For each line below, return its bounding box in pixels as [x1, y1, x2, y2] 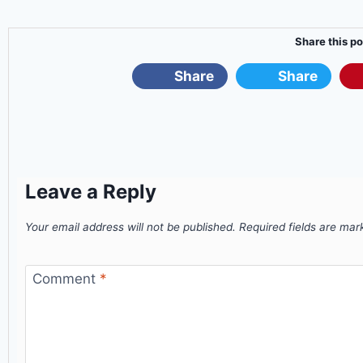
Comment [32, 270, 100, 287]
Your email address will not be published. [25, 220, 236, 234]
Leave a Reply [25, 180, 156, 204]
